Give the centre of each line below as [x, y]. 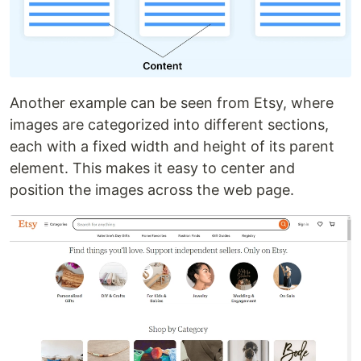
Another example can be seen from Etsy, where [172, 102]
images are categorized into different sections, [169, 124]
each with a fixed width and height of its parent [172, 146]
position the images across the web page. [152, 189]
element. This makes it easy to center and [152, 168]
